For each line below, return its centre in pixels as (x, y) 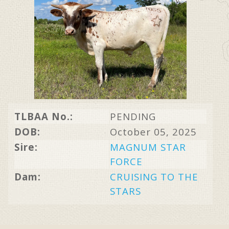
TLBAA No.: (44, 116)
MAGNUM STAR (148, 147)
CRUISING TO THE (154, 177)
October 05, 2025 (153, 132)
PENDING (133, 116)
